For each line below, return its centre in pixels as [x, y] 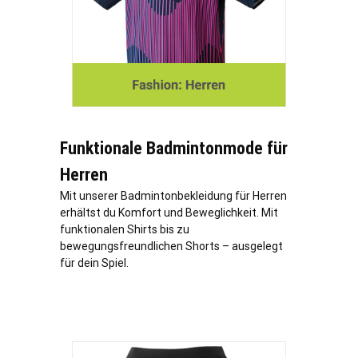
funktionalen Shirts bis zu [125, 230]
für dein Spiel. [94, 263]
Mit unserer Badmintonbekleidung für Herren [173, 196]
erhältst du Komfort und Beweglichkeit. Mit [169, 213]
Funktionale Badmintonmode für [174, 149]
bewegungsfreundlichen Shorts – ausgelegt [171, 247]
